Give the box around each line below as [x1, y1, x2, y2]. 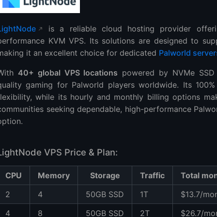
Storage [90, 170, 120, 180]
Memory [38, 170, 70, 180]
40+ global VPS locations [17, 67, 118, 77]
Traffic [140, 170, 165, 180]
